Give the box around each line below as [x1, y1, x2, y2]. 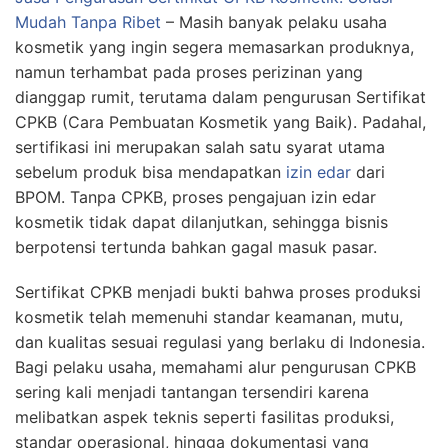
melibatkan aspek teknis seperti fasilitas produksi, [15, 407, 394, 427]
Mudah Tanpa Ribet [15, 12, 161, 32]
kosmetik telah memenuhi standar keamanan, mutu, [15, 307, 403, 327]
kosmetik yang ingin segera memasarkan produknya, [15, 37, 414, 57]
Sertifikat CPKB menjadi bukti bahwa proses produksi [15, 282, 421, 302]
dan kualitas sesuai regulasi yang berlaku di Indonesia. [15, 332, 425, 352]
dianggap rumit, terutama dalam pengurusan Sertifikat [15, 87, 426, 107]
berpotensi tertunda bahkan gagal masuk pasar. [15, 237, 377, 257]
